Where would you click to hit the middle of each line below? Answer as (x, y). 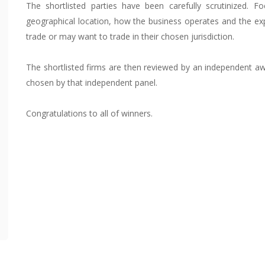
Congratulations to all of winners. (89, 114)
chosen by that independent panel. (92, 83)
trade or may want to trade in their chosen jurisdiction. (130, 37)
